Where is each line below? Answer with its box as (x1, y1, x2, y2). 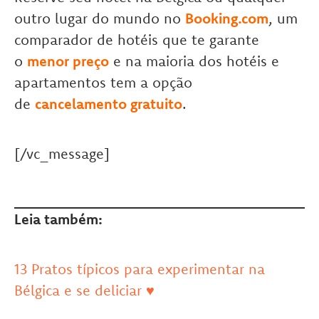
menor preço (27, 52, 109, 70)
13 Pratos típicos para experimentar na (14, 260, 265, 278)
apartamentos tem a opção (14, 73, 192, 92)
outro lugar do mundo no (14, 9, 185, 28)
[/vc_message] (14, 145, 110, 163)
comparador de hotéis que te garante (14, 31, 259, 49)
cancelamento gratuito (35, 95, 182, 113)
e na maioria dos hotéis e (109, 52, 279, 70)
